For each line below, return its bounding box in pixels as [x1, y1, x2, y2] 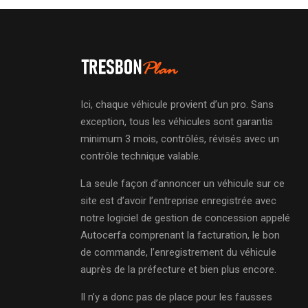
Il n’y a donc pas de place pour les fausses [80, 291, 272, 303]
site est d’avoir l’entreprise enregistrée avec [80, 195, 276, 207]
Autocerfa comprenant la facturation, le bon [80, 229, 280, 241]
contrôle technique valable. [80, 150, 201, 162]
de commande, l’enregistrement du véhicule [80, 246, 276, 258]
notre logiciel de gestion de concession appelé [80, 212, 290, 224]
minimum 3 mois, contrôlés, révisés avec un [80, 133, 279, 145]
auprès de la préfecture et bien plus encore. [80, 263, 276, 276]
